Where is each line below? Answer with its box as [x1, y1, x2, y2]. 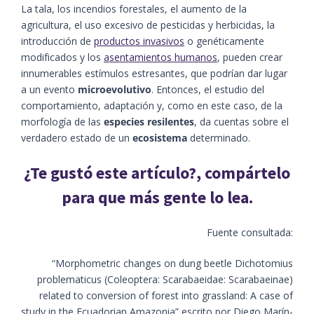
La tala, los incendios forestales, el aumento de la [21, 1, 247, 15]
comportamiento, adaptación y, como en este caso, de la [21, 98, 282, 112]
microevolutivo [78, 82, 151, 96]
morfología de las [21, 114, 104, 128]
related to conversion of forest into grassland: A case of [39, 288, 293, 302]
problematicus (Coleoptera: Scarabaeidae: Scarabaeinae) [37, 272, 293, 286]
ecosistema [132, 130, 187, 144]
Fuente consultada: [207, 225, 293, 239]
